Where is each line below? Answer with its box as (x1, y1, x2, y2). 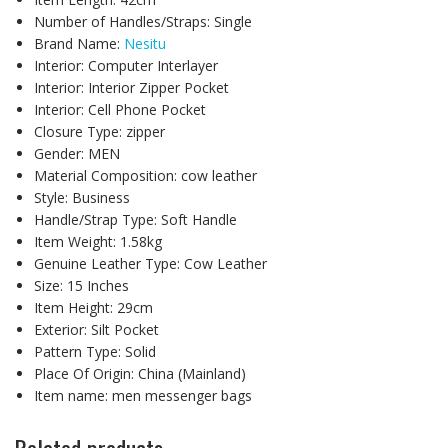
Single (213, 11, 252, 31)
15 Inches (66, 275, 129, 295)
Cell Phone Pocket (87, 99, 206, 119)
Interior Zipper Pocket (87, 77, 229, 97)
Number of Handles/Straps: (33, 11, 214, 31)
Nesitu (123, 33, 166, 53)
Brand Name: (33, 33, 124, 53)
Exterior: (33, 319, 91, 339)
